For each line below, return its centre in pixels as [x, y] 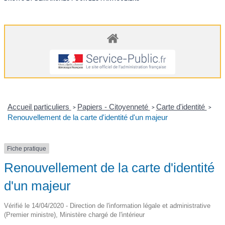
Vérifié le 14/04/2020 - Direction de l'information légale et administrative [107, 206]
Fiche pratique [27, 148]
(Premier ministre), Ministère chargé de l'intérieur [74, 215]
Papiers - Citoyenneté [114, 106]
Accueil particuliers [39, 106]
